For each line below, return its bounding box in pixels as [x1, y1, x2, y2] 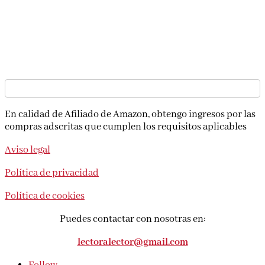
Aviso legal [5, 144, 50, 157]
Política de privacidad [5, 167, 99, 180]
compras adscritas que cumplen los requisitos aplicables [5, 121, 247, 134]
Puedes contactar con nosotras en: [59, 213, 206, 226]
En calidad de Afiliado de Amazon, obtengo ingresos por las [5, 108, 256, 121]
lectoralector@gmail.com [77, 236, 188, 249]
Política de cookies [5, 190, 85, 203]
